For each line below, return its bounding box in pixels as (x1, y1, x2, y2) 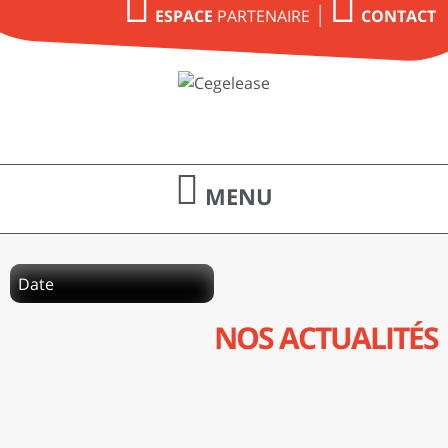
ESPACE (154, 4, 213, 27)
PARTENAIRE (212, 4, 310, 27)
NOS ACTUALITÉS (214, 317, 438, 358)
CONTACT (360, 4, 436, 27)
